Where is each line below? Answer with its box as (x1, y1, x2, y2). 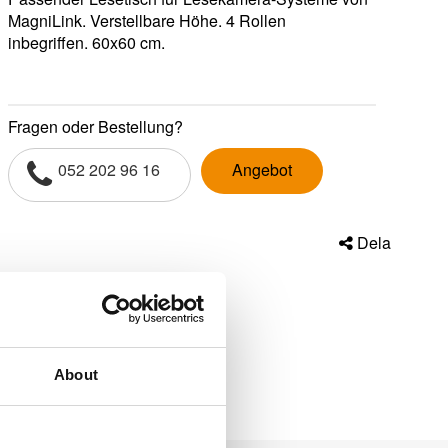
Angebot (232, 158, 293, 181)
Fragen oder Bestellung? (8, 115, 184, 138)
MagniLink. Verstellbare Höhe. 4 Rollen (8, 9, 287, 32)
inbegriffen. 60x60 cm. (8, 31, 166, 54)
